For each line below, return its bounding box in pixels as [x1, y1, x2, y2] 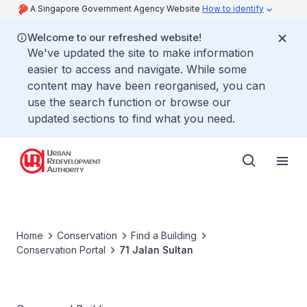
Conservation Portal [16, 244, 106, 256]
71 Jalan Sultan [119, 244, 193, 256]
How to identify [202, 3, 264, 14]
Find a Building [131, 230, 197, 241]
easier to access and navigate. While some [27, 62, 247, 76]
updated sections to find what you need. [27, 112, 235, 125]
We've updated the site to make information [27, 46, 254, 60]
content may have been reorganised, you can [27, 79, 265, 93]
